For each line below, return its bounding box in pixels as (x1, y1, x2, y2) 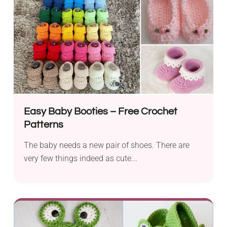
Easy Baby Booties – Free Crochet (24, 106, 178, 117)
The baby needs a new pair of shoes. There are (24, 140, 190, 150)
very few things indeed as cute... (24, 154, 138, 164)
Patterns (24, 120, 64, 130)
